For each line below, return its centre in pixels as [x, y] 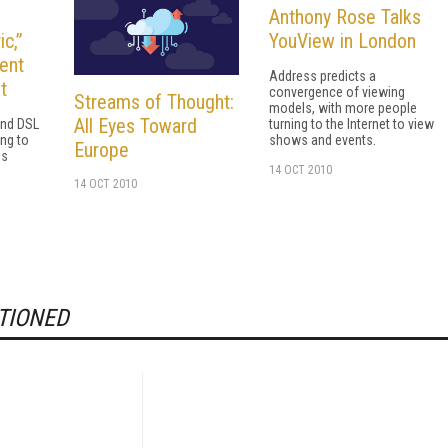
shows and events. [322, 139]
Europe [101, 150]
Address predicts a [322, 75]
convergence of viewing [337, 91]
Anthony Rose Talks [345, 16]
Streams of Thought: [154, 102]
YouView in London [342, 40]
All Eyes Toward [135, 126]
